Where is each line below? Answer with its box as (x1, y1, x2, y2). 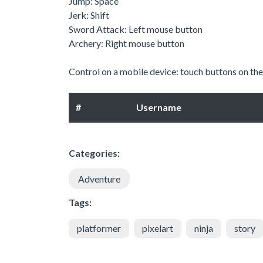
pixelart (142, 222, 173, 234)
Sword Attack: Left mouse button (69, 23, 203, 35)
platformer (77, 222, 121, 234)
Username (136, 101, 181, 113)
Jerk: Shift (69, 9, 109, 21)
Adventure (78, 173, 120, 184)
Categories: (69, 147, 120, 159)
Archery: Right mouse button (69, 37, 184, 49)
